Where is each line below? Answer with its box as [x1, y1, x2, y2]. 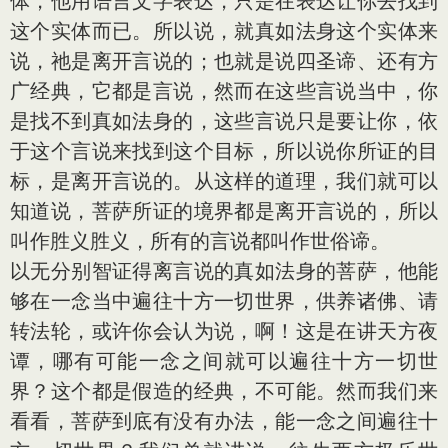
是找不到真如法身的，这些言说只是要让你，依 [10, 109, 438, 133]
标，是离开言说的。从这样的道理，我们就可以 [10, 169, 438, 193]
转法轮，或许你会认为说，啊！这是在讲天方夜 [10, 319, 438, 343]
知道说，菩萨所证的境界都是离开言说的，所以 [10, 199, 438, 223]
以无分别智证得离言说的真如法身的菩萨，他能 [10, 259, 438, 283]
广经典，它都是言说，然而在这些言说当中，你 [10, 79, 438, 103]
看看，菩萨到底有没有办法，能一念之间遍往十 [10, 409, 438, 433]
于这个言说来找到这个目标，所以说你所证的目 [10, 139, 438, 163]
